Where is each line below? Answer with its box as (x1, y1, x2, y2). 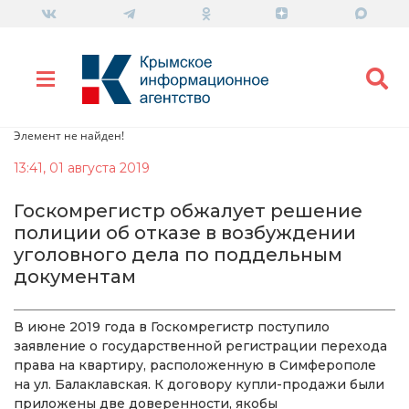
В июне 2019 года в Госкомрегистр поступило (14, 318, 330, 335)
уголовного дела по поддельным (14, 243, 342, 266)
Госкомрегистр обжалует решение (14, 199, 362, 222)
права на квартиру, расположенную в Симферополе (14, 356, 376, 373)
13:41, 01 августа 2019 (14, 159, 150, 176)
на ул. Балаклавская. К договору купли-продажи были (14, 375, 384, 393)
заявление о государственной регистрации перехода (14, 337, 387, 354)
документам (14, 265, 136, 288)
